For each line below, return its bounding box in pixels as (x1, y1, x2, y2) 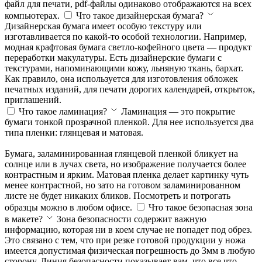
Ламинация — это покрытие (121, 106, 235, 116)
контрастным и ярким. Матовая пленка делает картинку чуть (5, 169, 249, 180)
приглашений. (5, 94, 61, 105)
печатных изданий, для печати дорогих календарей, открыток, (5, 84, 255, 94)
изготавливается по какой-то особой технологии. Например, (5, 31, 247, 42)
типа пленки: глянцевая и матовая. (5, 127, 143, 137)
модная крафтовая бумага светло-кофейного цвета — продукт (5, 42, 251, 52)
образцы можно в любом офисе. (5, 202, 132, 212)
